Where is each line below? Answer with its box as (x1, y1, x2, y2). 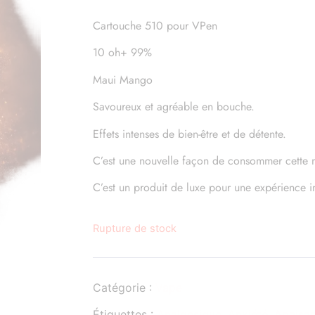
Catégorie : (93, 280, 155, 295)
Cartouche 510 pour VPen (93, 18, 217, 34)
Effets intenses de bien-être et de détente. (93, 125, 286, 142)
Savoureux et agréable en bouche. (93, 98, 255, 115)
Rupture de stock (93, 221, 176, 235)
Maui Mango (93, 71, 153, 88)
